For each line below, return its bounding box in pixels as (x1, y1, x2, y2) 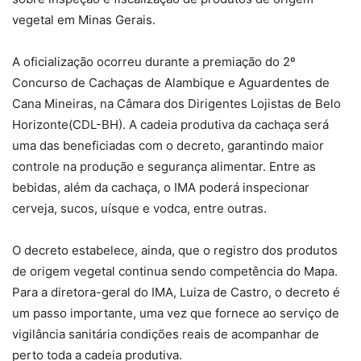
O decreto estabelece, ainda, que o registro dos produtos (12, 242, 338, 258)
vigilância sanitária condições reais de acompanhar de (12, 326, 319, 342)
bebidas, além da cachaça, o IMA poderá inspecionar (12, 179, 309, 195)
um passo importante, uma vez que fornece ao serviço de (12, 305, 339, 321)
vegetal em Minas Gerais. (12, 11, 156, 27)
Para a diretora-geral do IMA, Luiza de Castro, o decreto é (12, 284, 340, 300)
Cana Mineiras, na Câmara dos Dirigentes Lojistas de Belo (12, 95, 341, 111)
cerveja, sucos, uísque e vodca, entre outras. (12, 200, 267, 216)
